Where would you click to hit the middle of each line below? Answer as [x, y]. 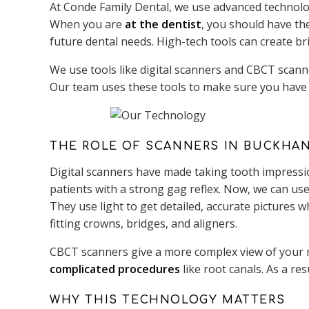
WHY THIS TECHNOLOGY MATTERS [168, 300]
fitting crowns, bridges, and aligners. [145, 223]
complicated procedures [115, 269]
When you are [87, 24]
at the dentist [163, 24]
